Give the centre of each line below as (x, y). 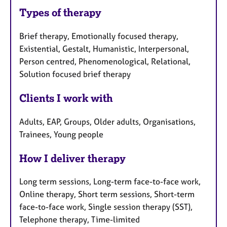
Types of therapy (60, 13)
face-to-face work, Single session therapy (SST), (106, 207)
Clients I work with (66, 98)
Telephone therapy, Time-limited (80, 220)
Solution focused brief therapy (75, 74)
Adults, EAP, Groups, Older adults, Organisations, (107, 121)
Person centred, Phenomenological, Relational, (105, 61)
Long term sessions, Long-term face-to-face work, (110, 182)
